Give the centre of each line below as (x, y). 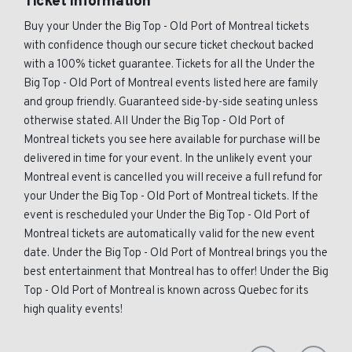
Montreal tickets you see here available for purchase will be (172, 140)
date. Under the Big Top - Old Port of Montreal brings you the (176, 253)
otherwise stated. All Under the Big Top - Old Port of (154, 121)
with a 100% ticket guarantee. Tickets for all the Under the (169, 65)
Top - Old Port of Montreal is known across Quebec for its (166, 291)
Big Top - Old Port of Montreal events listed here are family (171, 84)
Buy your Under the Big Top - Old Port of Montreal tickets (167, 27)
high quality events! (73, 310)
